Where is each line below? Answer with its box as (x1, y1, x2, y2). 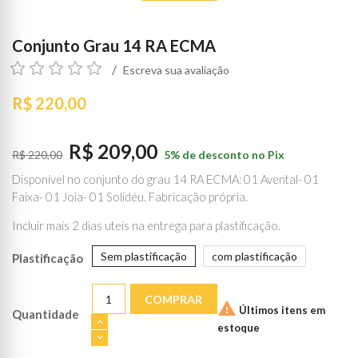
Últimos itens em (236, 303, 325, 316)
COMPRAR (145, 292, 203, 307)
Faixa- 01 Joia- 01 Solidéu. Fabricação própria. (12, 189, 248, 204)
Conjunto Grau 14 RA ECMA (12, 35, 216, 55)
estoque (217, 320, 260, 334)
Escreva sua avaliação (123, 63, 229, 77)
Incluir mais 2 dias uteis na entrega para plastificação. (12, 217, 280, 233)
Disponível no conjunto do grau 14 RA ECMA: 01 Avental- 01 (12, 171, 319, 186)
